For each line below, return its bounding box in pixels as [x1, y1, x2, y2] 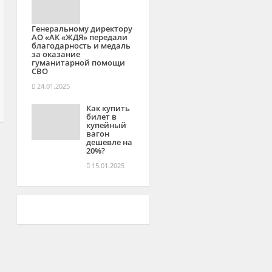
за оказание [32, 49, 81, 59]
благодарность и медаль [32, 40, 131, 51]
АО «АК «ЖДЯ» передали [32, 32, 128, 42]
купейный [86, 120, 127, 131]
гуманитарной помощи [32, 57, 126, 68]
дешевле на [86, 137, 133, 148]
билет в [86, 111, 117, 122]
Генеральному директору [32, 23, 133, 34]
